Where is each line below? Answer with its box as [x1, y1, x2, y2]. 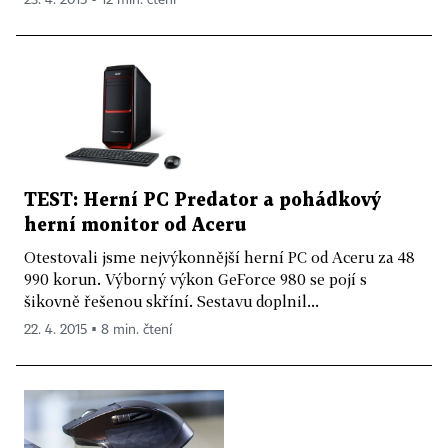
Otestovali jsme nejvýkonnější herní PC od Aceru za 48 [24, 247, 415, 266]
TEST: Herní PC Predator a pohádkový [24, 191, 381, 209]
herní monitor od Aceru [24, 216, 246, 234]
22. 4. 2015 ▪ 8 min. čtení [24, 322, 172, 337]
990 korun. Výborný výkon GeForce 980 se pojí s [24, 269, 367, 288]
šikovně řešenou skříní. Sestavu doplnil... [24, 291, 319, 310]
